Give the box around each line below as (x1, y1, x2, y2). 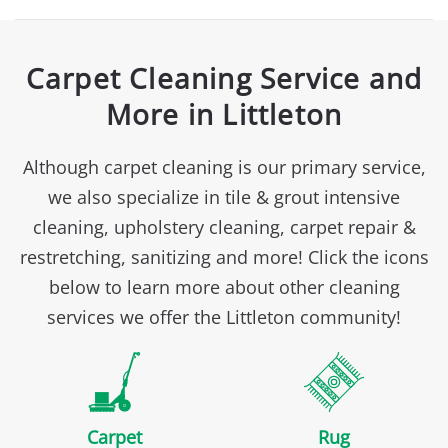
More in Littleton (105, 95, 343, 134)
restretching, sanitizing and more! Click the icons (19, 245, 429, 270)
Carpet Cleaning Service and (25, 59, 423, 98)
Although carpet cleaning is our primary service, (22, 155, 426, 180)
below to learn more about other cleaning (48, 275, 400, 300)
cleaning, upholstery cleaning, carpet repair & (32, 215, 416, 240)
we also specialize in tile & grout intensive (48, 185, 400, 210)
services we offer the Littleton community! (47, 305, 401, 330)
